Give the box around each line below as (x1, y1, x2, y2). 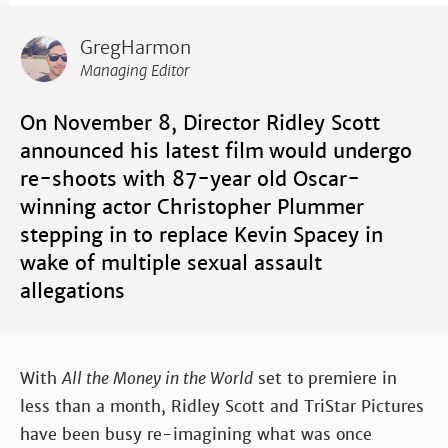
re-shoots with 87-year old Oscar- (20, 165, 360, 192)
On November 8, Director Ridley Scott (20, 109, 380, 136)
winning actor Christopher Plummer (20, 193, 364, 220)
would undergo (269, 137, 412, 164)
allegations (20, 277, 125, 304)
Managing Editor (80, 60, 190, 80)
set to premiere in (253, 367, 397, 389)
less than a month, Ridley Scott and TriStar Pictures (20, 395, 424, 417)
